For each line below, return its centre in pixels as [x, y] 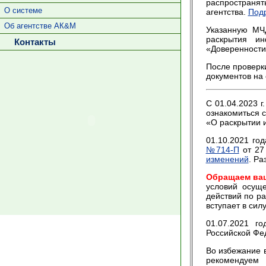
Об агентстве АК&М [40, 26]
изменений [227, 159]
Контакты [32, 42]
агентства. [227, 12]
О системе [23, 10]
